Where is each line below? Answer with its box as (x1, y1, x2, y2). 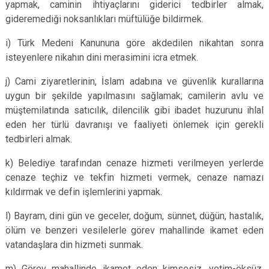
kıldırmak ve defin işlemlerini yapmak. (5, 186, 162, 198)
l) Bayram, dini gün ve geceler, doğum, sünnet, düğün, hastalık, (5, 210, 264, 222)
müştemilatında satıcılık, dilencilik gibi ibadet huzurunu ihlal (5, 104, 264, 116)
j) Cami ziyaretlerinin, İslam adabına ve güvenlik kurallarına (5, 76, 264, 87)
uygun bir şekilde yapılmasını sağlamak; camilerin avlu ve (5, 90, 264, 101)
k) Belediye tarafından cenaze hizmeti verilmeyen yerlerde (5, 157, 264, 169)
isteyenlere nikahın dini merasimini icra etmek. (5, 52, 198, 63)
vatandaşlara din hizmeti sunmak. (5, 239, 143, 250)
